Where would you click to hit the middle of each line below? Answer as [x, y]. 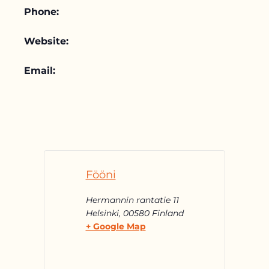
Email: [40, 71]
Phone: [41, 12]
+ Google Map [116, 226]
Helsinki [102, 213]
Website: [46, 41]
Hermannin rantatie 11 [132, 200]
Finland [168, 213]
